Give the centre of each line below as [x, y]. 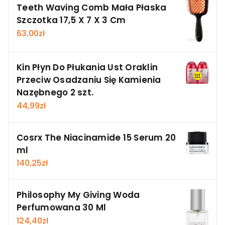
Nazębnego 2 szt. [55, 93]
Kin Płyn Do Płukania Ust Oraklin [87, 68]
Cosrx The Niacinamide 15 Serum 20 [96, 137]
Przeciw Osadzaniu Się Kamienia [89, 80]
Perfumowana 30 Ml [62, 208]
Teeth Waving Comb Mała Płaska [92, 8]
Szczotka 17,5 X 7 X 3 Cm [71, 20]
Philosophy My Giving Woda [78, 195]
